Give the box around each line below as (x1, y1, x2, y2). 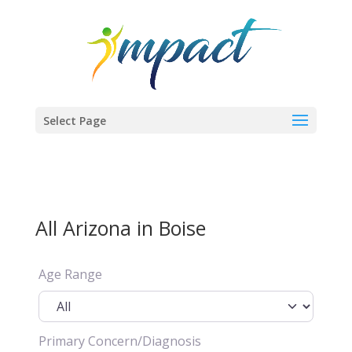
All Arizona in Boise (35, 214, 206, 241)
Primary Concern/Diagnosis (38, 332, 201, 350)
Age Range (38, 266, 102, 283)
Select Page (42, 113, 106, 128)
